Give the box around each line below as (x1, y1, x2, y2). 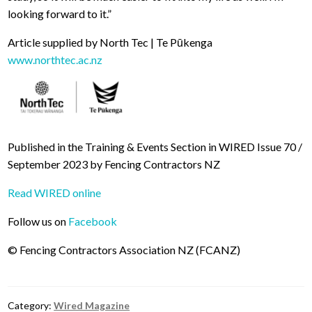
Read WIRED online (8, 185, 102, 199)
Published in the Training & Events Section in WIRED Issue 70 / (8, 139, 303, 153)
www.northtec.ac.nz (8, 53, 103, 67)
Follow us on (8, 214, 69, 228)
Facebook (68, 214, 118, 228)
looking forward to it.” (8, 7, 112, 21)
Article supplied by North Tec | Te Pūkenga (8, 36, 213, 49)
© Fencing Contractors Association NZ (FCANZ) (8, 242, 241, 256)
